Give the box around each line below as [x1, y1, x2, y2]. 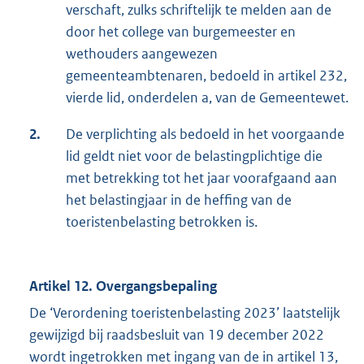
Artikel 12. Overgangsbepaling [29, 277, 217, 296]
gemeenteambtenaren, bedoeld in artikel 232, [66, 67, 347, 85]
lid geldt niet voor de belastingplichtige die [66, 147, 323, 166]
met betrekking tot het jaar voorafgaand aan [66, 169, 337, 188]
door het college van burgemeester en [66, 23, 296, 41]
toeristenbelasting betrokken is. [66, 213, 258, 232]
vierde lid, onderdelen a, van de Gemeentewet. [66, 89, 349, 107]
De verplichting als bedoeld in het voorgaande [66, 125, 344, 144]
